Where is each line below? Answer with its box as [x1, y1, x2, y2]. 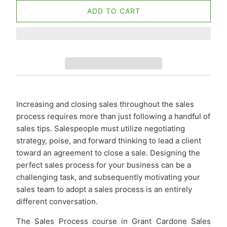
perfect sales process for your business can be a [16, 160, 191, 170]
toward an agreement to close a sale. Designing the [16, 147, 200, 158]
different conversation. [16, 196, 98, 206]
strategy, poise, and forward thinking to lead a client [16, 135, 201, 145]
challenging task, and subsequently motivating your [16, 172, 200, 182]
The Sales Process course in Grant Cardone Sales [16, 216, 211, 226]
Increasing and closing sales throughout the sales [16, 99, 194, 109]
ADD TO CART [87, 6, 140, 15]
